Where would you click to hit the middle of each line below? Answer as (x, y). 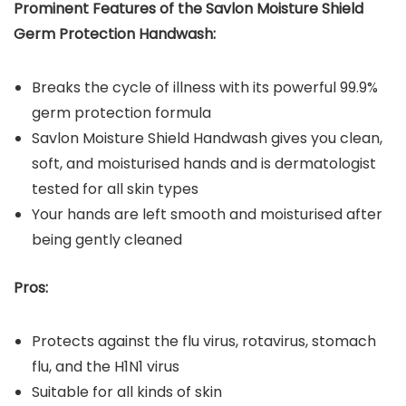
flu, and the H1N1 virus (106, 367)
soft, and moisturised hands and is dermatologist (204, 164)
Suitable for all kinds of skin (127, 392)
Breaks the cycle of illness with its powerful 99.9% (205, 88)
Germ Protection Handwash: (115, 34)
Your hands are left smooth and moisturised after (207, 215)
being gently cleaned (107, 240)
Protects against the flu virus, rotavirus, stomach (204, 342)
